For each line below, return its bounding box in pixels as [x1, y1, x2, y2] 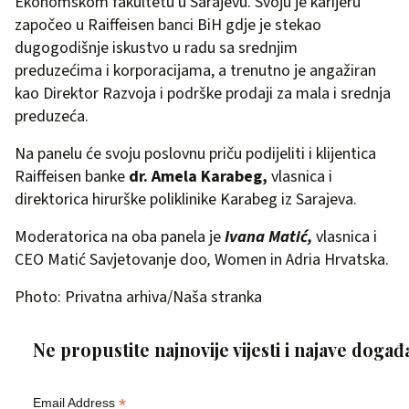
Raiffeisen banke [15, 164, 129, 188]
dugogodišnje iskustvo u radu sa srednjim [15, 36, 298, 59]
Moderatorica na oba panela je [15, 225, 225, 248]
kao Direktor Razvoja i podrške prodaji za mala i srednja [15, 81, 391, 105]
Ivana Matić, [225, 225, 316, 248]
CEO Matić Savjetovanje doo [15, 247, 207, 271]
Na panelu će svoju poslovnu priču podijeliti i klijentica [15, 142, 376, 165]
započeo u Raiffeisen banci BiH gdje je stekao [15, 13, 321, 37]
